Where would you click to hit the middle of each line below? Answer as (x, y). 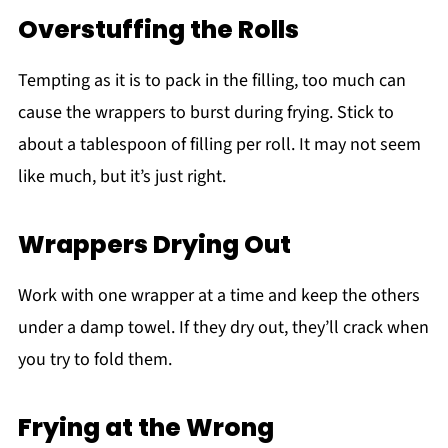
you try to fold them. (94, 359)
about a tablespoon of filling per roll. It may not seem (219, 144)
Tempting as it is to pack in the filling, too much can (211, 80)
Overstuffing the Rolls (158, 29)
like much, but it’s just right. (121, 176)
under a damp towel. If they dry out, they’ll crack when (223, 327)
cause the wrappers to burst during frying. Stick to (205, 112)
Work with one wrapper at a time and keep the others (218, 295)
